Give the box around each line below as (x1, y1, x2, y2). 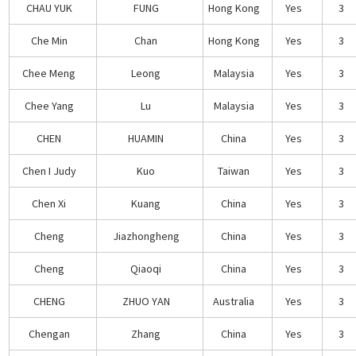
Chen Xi (32, 195, 67, 211)
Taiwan (218, 163, 250, 178)
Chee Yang (24, 98, 74, 113)
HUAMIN (128, 130, 164, 145)
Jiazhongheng (112, 228, 180, 243)
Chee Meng (22, 65, 76, 80)
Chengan (28, 326, 70, 341)
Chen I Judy (21, 163, 76, 178)
